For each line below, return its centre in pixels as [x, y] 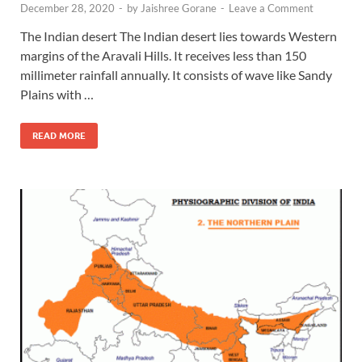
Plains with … [57, 94]
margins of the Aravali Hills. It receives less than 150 [163, 55]
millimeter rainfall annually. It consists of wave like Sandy [176, 74]
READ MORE [59, 135]
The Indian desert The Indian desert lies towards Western [179, 36]
